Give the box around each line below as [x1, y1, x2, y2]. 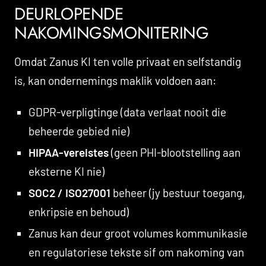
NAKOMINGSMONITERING [14, 20, 209, 45]
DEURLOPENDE [14, 1, 123, 26]
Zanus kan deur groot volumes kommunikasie [28, 226, 248, 240]
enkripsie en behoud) [28, 204, 129, 218]
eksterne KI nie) [28, 164, 104, 178]
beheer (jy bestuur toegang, [110, 185, 245, 199]
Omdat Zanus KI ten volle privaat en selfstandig [14, 54, 241, 68]
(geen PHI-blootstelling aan [108, 145, 240, 159]
